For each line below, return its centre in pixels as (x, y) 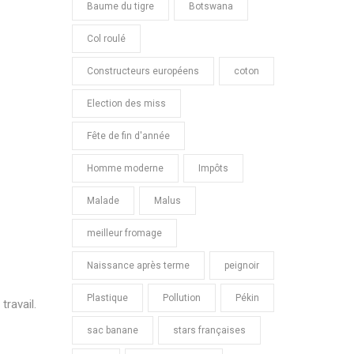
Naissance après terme (138, 265)
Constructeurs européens (143, 71)
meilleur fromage (124, 233)
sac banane (113, 330)
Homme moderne (125, 168)
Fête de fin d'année (128, 136)
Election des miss (126, 104)
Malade (103, 201)
